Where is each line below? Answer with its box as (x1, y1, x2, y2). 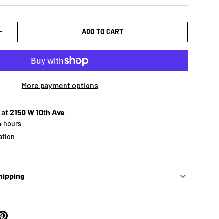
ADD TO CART (82, 27, 124, 36)
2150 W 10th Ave (10, 108, 65, 117)
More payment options (21, 80, 98, 90)
